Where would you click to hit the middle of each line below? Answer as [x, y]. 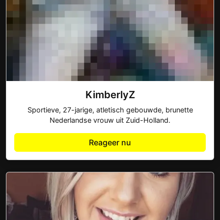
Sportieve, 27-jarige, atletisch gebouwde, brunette [110, 110]
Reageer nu [110, 142]
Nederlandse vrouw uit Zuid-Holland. [110, 120]
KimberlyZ [110, 95]
